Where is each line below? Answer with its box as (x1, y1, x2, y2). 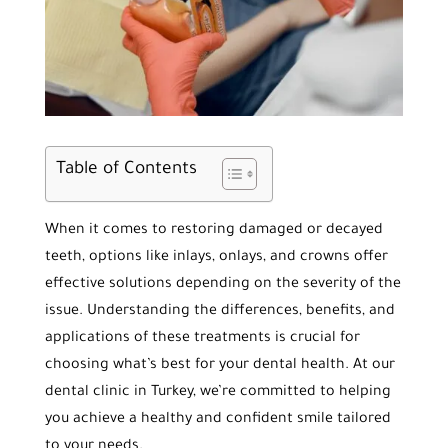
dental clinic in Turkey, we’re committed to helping (44, 384, 391, 401)
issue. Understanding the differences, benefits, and (44, 303, 395, 320)
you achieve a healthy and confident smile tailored (44, 411, 391, 428)
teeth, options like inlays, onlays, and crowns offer (44, 249, 388, 266)
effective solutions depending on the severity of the (44, 276, 401, 293)
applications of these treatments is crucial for (44, 330, 360, 347)
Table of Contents (55, 160, 197, 180)
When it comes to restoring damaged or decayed (44, 222, 383, 239)
